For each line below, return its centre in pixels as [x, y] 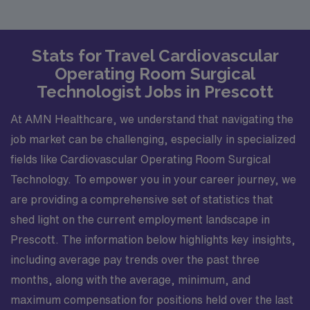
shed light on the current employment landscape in [140, 219]
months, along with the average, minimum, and [130, 280]
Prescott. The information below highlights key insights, [153, 239]
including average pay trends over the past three [135, 259]
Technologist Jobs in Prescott [155, 91]
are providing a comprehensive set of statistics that [142, 199]
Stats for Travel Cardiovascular [155, 55]
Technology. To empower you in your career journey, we [153, 179]
